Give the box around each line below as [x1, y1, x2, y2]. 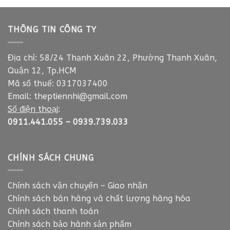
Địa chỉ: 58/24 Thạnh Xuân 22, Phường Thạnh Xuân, [8, 52, 217, 63]
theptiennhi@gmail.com [34, 91, 127, 101]
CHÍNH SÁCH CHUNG [8, 152, 94, 163]
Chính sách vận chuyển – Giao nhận [8, 181, 147, 191]
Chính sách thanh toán [8, 206, 101, 217]
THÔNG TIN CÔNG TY [8, 25, 97, 35]
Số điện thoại [8, 104, 58, 114]
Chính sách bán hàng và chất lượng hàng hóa [8, 194, 190, 204]
